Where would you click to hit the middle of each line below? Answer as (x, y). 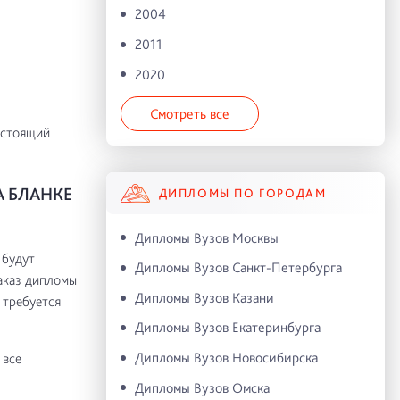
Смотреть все (189, 113)
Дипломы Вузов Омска (202, 387)
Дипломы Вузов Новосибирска (226, 357)
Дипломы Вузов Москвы (206, 237)
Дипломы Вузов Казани (204, 297)
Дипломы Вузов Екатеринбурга (227, 328)
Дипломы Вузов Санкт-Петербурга (238, 268)
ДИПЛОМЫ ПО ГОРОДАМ (242, 193)
